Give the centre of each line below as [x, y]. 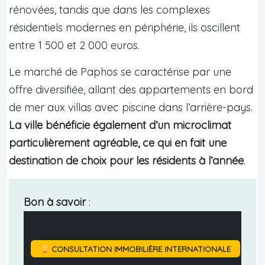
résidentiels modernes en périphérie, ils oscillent [125, 27]
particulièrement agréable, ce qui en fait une [118, 143]
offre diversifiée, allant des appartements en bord [131, 89]
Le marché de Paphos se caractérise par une [120, 72]
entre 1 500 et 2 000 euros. [74, 45]
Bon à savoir [55, 202]
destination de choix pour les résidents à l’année [126, 160]
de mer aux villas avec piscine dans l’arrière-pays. [131, 107]
